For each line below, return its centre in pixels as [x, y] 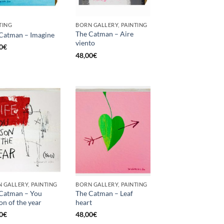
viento [85, 43]
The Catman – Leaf [104, 193]
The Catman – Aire [104, 34]
